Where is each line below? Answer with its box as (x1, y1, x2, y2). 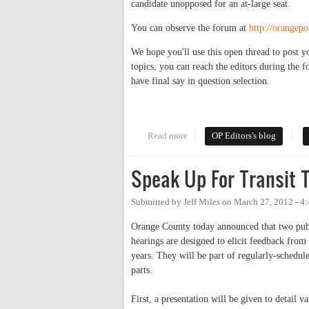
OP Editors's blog (212, 130, 277, 141)
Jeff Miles (183, 197, 220, 207)
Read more (147, 130, 188, 141)
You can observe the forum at (131, 22, 249, 33)
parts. (131, 264, 155, 275)
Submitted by (131, 197, 183, 207)
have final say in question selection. (131, 75, 270, 86)
